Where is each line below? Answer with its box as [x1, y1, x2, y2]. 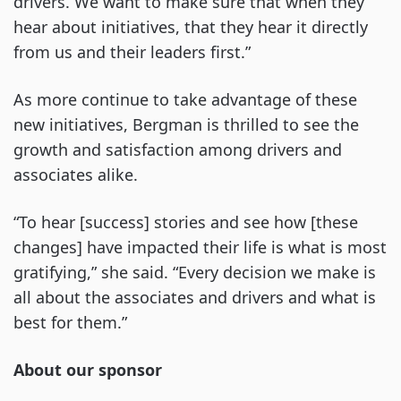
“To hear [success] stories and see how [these [13, 211, 358, 234]
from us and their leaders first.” [13, 41, 251, 64]
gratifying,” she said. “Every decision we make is [13, 261, 376, 284]
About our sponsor [13, 359, 162, 381]
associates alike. [13, 164, 138, 186]
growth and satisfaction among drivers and [13, 139, 342, 161]
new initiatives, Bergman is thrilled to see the [13, 114, 359, 136]
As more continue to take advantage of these [13, 89, 357, 111]
